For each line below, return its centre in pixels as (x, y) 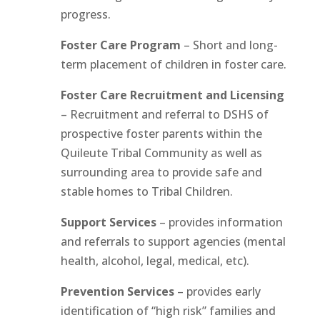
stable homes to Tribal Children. (146, 192)
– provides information (219, 222)
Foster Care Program (120, 45)
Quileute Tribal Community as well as (161, 153)
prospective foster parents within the (161, 134)
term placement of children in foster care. (173, 65)
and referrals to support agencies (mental (173, 242)
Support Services (108, 222)
